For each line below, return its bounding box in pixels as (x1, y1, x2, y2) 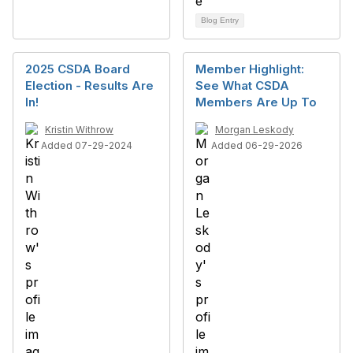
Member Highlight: (195, 61, 304, 76)
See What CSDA (195, 78, 289, 93)
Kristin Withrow (45, 124, 113, 136)
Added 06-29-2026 (211, 139, 303, 151)
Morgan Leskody (215, 124, 294, 136)
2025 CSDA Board (25, 61, 130, 76)
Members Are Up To (195, 95, 317, 110)
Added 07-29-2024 (41, 139, 132, 151)
